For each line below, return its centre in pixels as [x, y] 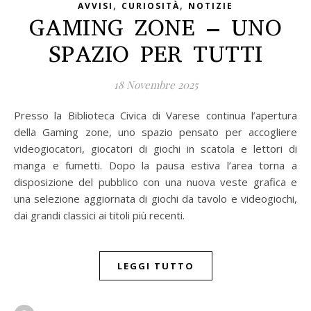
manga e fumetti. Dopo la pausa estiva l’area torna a [155, 165]
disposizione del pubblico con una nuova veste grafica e [155, 182]
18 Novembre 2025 [155, 84]
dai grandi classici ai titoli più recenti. [99, 215]
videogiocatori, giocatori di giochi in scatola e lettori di [155, 148]
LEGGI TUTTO [155, 266]
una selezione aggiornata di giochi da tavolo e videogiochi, [155, 198]
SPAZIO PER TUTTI [155, 54]
